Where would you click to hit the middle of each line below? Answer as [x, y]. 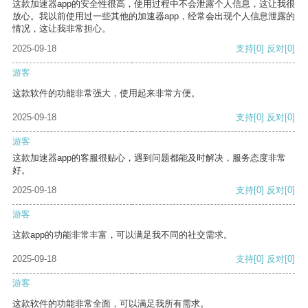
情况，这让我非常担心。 [62, 29]
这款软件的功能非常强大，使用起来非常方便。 [106, 93]
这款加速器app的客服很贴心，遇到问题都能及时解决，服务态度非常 [149, 158]
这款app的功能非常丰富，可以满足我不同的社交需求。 [122, 235]
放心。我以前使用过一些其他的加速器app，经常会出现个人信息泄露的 [154, 16]
